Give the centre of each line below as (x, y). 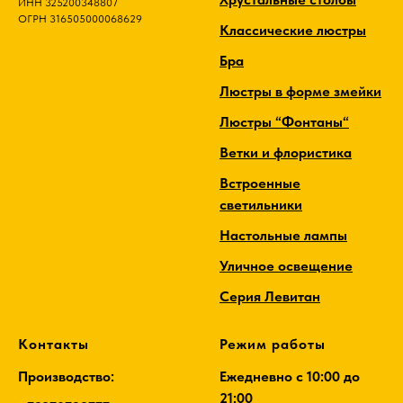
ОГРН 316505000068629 (80, 19)
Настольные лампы (283, 235)
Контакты (54, 344)
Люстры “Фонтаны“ (284, 122)
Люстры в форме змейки (300, 91)
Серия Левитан (270, 296)
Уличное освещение (286, 266)
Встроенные (260, 183)
